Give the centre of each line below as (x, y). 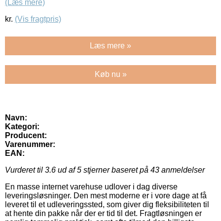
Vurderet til (25, 170)
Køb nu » (110, 74)
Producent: (26, 136)
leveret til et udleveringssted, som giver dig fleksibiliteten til (107, 205)
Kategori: (22, 127)
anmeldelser (182, 170)
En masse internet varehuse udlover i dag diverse (91, 187)
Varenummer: (30, 145)
